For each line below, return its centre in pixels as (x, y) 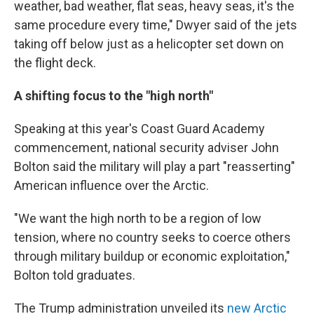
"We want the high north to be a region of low (138, 218)
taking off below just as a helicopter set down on (149, 44)
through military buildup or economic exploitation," (152, 256)
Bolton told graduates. (75, 275)
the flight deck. (55, 63)
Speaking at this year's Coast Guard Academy (139, 129)
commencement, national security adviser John (146, 148)
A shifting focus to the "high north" (114, 96)
